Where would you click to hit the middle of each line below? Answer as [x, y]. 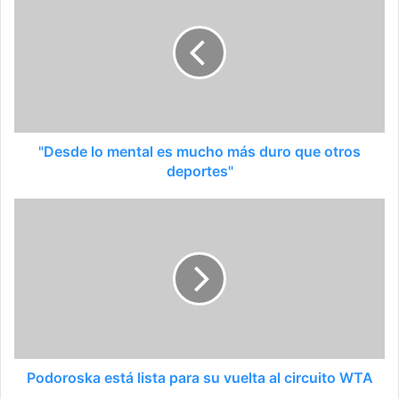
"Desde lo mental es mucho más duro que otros [199, 152]
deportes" [199, 171]
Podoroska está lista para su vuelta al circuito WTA [199, 378]
